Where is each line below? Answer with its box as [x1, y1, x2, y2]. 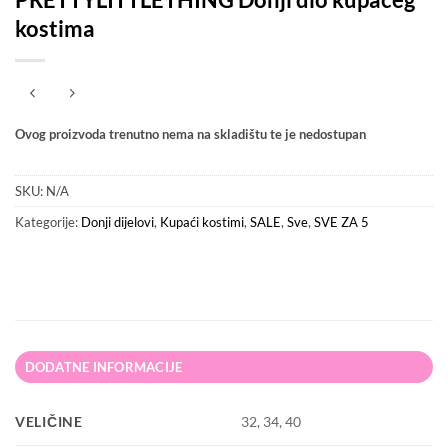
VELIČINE [15, 413, 83, 431]
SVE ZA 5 [314, 214, 369, 231]
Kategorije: [15, 214, 81, 231]
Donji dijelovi [81, 214, 154, 231]
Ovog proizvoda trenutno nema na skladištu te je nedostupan [15, 125, 366, 142]
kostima [15, 15, 95, 43]
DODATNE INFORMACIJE [24, 359, 183, 376]
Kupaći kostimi [160, 214, 244, 231]
